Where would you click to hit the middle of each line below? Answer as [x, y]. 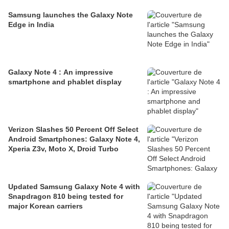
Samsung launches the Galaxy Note [71, 15]
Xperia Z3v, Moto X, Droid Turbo [63, 149]
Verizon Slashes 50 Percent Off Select [73, 130]
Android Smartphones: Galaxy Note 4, [74, 139]
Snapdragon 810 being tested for [66, 197]
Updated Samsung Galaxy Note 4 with [74, 187]
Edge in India [31, 25]
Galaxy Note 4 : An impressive [61, 72]
